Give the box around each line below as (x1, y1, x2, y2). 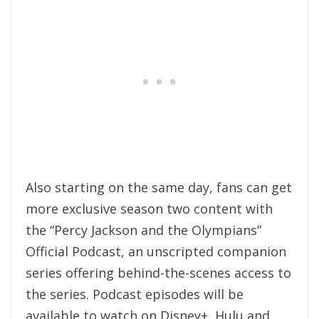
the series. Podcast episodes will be (26, 285, 244, 303)
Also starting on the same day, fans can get (26, 178, 292, 196)
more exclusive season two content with (26, 199, 273, 217)
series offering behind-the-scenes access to (26, 263, 291, 281)
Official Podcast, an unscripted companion (26, 242, 286, 260)
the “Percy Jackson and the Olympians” (26, 221, 261, 239)
